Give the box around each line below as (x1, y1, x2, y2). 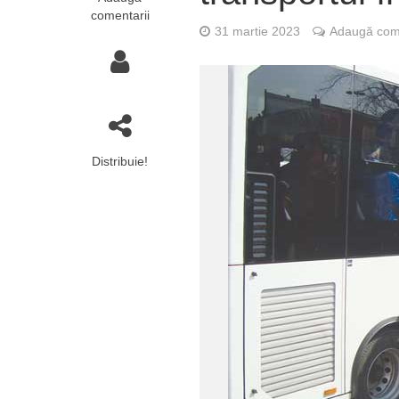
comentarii (90, 8, 150, 22)
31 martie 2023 (215, 24, 301, 38)
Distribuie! (92, 154, 149, 168)
